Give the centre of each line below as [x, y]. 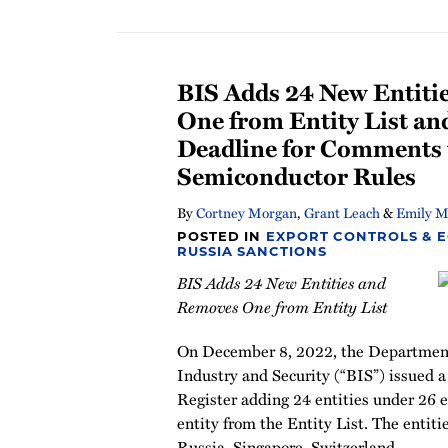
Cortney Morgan [246, 212]
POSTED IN [222, 236]
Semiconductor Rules [296, 175]
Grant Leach [342, 212]
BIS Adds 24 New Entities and [281, 282]
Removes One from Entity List [282, 306]
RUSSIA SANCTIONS [252, 251]
